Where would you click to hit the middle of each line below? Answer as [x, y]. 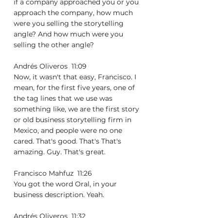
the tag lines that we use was [64, 98]
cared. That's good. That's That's [68, 141]
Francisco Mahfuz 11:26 [55, 173]
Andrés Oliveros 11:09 [52, 66]
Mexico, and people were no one [69, 130]
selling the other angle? [54, 45]
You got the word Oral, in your [66, 184]
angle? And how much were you [69, 34]
